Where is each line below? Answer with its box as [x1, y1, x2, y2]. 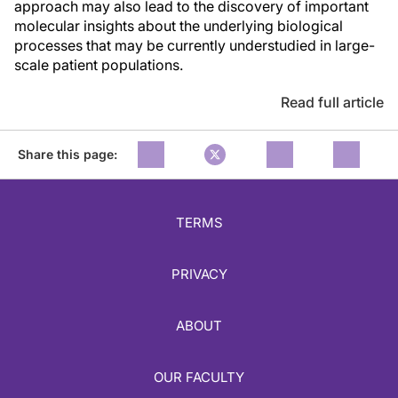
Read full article [281, 93, 384, 111]
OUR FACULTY [154, 369, 244, 386]
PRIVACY [171, 266, 227, 283]
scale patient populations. [14, 56, 183, 74]
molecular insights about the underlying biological [14, 17, 343, 35]
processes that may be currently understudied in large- [14, 36, 375, 54]
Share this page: [18, 147, 117, 162]
